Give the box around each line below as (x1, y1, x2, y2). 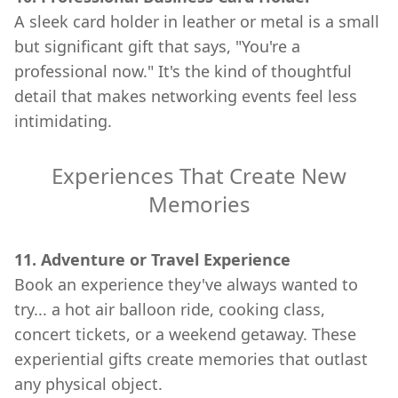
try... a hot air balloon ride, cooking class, (14, 298, 325, 320)
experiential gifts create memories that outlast (14, 347, 368, 370)
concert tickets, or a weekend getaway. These (14, 322, 356, 345)
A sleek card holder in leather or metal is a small (14, 10, 379, 32)
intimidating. (14, 109, 112, 131)
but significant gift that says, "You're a (14, 35, 300, 57)
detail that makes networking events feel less (14, 84, 357, 107)
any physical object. (14, 372, 163, 394)
